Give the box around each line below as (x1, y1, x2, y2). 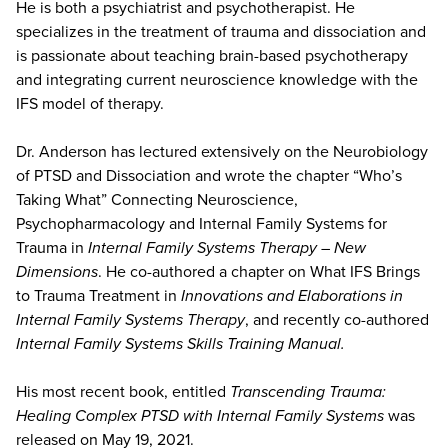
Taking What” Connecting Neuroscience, (16, 188, 298, 211)
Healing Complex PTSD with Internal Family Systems (16, 404, 384, 427)
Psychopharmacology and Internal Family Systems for (16, 212, 387, 235)
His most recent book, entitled (16, 380, 230, 403)
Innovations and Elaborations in (181, 284, 403, 307)
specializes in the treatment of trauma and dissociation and (16, 20, 426, 43)
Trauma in (16, 236, 88, 259)
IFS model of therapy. (16, 92, 164, 115)
